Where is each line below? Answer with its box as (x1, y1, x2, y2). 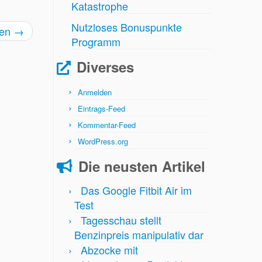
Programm (71, 34, 120, 50)
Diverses (77, 57, 134, 77)
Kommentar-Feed (78, 119, 136, 131)
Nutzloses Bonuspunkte (71, 19, 182, 35)
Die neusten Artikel (78, 156, 205, 177)
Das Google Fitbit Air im (81, 182, 192, 198)
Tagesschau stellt (81, 212, 161, 228)
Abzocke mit (81, 242, 138, 258)
